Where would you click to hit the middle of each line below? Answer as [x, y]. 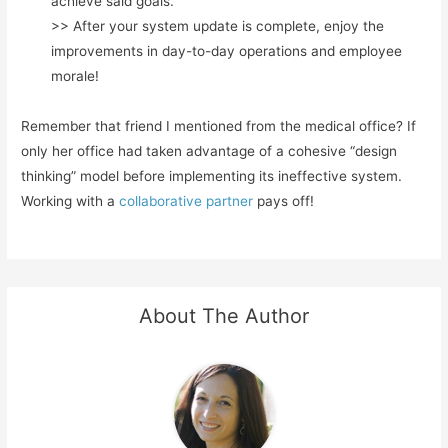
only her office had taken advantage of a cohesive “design [209, 150]
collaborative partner [186, 200]
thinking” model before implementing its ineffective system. [212, 175]
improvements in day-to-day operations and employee [227, 50]
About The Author [224, 315]
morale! [75, 75]
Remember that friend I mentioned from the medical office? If [219, 125]
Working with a [70, 200]
